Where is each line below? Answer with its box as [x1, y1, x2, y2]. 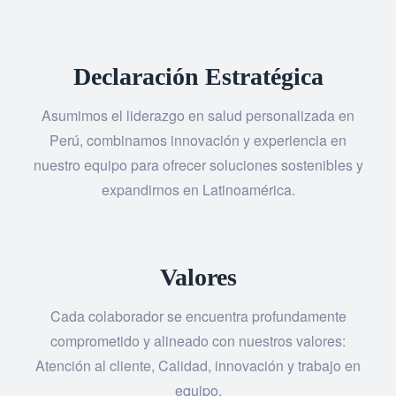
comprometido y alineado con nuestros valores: [50, 331, 346, 351]
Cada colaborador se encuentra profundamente [49, 306, 346, 326]
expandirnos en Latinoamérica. [101, 179, 295, 200]
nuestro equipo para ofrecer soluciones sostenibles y [33, 155, 363, 175]
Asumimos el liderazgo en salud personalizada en [42, 105, 354, 126]
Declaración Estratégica [72, 63, 324, 90]
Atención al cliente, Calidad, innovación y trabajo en [35, 355, 361, 376]
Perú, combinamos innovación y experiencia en [49, 130, 346, 150]
